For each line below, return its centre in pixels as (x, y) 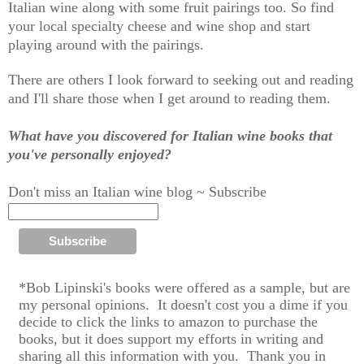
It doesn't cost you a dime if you (248, 305)
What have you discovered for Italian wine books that (170, 136)
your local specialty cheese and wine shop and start (159, 26)
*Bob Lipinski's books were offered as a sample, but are (184, 288)
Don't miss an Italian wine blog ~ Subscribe (137, 192)
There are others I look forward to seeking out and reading (181, 80)
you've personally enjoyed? (90, 155)
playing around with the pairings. (106, 45)
